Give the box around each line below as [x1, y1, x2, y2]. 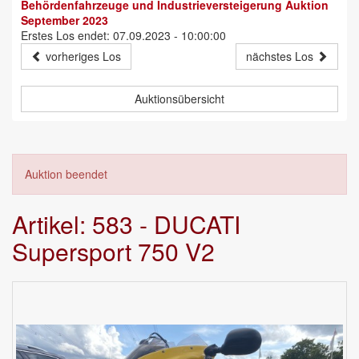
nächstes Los [246, 48, 317, 65]
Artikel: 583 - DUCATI [12, 207, 240, 242]
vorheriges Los [42, 48, 121, 65]
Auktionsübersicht [135, 91, 224, 107]
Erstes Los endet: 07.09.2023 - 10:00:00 [21, 27, 226, 44]
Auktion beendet [25, 166, 107, 183]
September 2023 [21, 12, 108, 29]
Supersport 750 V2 [12, 234, 215, 269]
